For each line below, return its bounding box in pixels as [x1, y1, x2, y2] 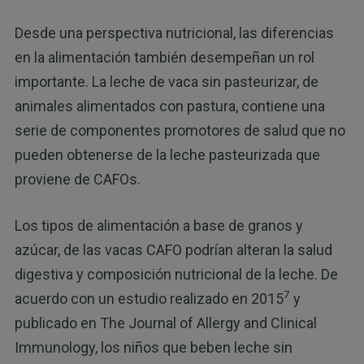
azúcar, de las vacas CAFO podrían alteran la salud [14, 240, 332, 258]
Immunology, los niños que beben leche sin [14, 338, 292, 356]
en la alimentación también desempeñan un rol [14, 48, 314, 66]
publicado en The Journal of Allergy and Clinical [14, 314, 317, 331]
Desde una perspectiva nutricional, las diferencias [14, 24, 334, 41]
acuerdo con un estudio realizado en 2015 [14, 289, 284, 307]
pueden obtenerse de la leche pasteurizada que [14, 145, 320, 163]
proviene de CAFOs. [14, 170, 141, 188]
